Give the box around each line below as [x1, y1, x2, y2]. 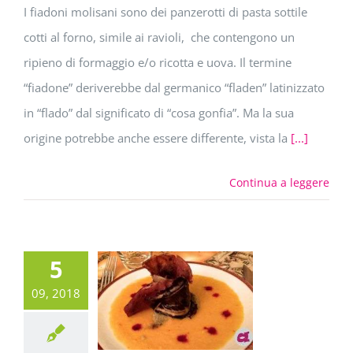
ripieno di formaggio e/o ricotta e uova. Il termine [24, 54, 292, 71]
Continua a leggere [229, 175, 329, 191]
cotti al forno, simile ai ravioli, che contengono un [24, 29, 295, 46]
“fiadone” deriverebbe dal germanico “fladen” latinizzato [24, 80, 325, 96]
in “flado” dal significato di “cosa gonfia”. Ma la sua [24, 105, 294, 121]
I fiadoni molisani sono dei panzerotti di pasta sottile [24, 4, 307, 20]
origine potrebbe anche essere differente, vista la [24, 130, 291, 147]
